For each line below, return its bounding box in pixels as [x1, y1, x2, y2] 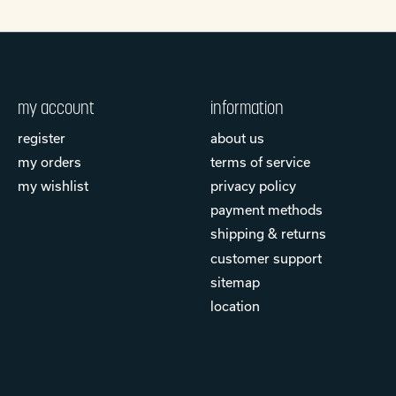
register [17, 129, 65, 146]
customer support [209, 249, 322, 266]
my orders [17, 154, 81, 170]
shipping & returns [209, 225, 326, 242]
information [209, 95, 284, 119]
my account [17, 95, 95, 119]
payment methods [209, 202, 323, 218]
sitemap [209, 273, 260, 290]
